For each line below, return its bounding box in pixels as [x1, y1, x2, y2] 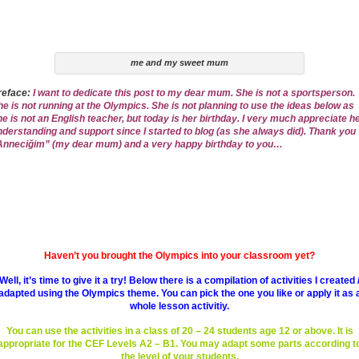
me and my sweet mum [131, 58, 228, 67]
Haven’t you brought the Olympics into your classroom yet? [44, 250, 315, 261]
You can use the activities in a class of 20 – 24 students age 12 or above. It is [6, 325, 353, 337]
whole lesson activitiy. [130, 301, 229, 312]
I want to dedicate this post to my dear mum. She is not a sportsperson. [33, 87, 355, 99]
